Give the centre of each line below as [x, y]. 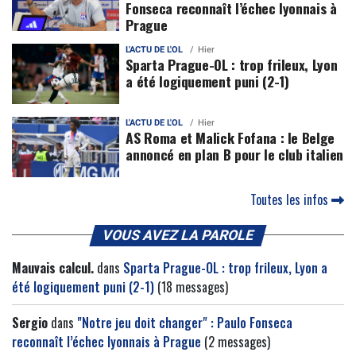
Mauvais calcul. [53, 267]
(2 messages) [236, 341]
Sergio [30, 322]
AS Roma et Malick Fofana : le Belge [230, 137]
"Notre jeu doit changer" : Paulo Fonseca [185, 322]
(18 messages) [191, 286]
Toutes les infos [291, 199]
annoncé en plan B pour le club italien [234, 154]
